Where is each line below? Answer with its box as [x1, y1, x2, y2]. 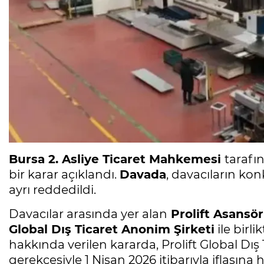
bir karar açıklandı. [9, 167, 120, 181]
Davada [120, 167, 166, 181]
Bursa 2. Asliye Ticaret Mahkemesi [9, 151, 225, 166]
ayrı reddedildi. [9, 182, 96, 197]
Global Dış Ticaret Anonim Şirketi [9, 222, 214, 236]
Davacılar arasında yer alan [9, 206, 167, 221]
